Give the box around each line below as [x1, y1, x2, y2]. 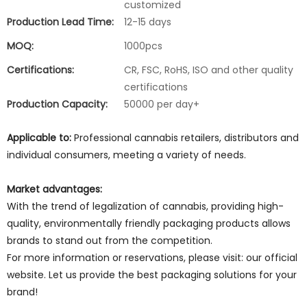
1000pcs [124, 39, 162, 53]
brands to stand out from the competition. [7, 234, 212, 247]
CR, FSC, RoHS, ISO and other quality [124, 63, 293, 77]
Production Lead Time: [7, 15, 114, 29]
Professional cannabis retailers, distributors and [71, 131, 299, 145]
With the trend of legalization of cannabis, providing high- [7, 199, 284, 213]
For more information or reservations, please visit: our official [7, 251, 297, 265]
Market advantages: [7, 182, 102, 196]
